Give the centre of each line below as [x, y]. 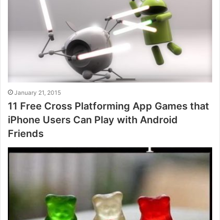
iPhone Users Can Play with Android [93, 120]
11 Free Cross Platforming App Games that [109, 106]
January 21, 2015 [38, 93]
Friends [26, 134]
